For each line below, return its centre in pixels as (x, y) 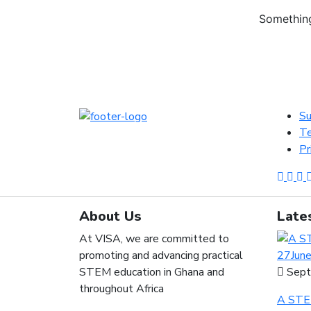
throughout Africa (121, 289)
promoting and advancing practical (161, 256)
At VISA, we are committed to (154, 239)
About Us (110, 217)
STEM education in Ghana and (152, 272)
